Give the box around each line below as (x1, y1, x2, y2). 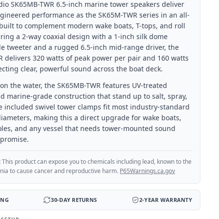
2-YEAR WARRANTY (139, 196, 192, 203)
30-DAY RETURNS (51, 196, 97, 203)
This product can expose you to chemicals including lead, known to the (2, 157, 192, 166)
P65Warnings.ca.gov (120, 167, 175, 175)
